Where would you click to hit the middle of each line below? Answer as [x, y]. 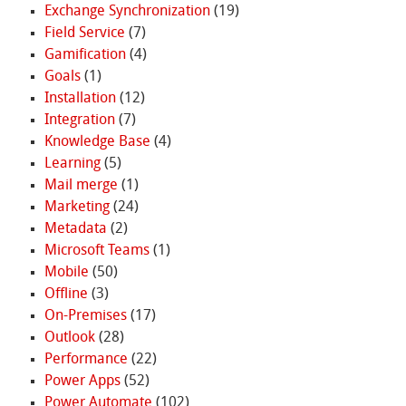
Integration [79, 120]
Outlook [69, 338]
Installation [80, 98]
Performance [86, 359]
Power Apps [82, 381]
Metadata [75, 229]
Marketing [77, 207]
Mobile [66, 272]
